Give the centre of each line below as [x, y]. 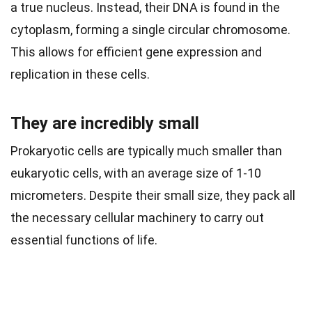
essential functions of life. [84, 240]
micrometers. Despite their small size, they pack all [153, 195]
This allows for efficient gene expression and [136, 52]
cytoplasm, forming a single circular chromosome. [150, 29]
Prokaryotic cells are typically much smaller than [146, 150]
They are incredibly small [105, 123]
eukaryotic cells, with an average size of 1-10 [136, 173]
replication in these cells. [80, 74]
